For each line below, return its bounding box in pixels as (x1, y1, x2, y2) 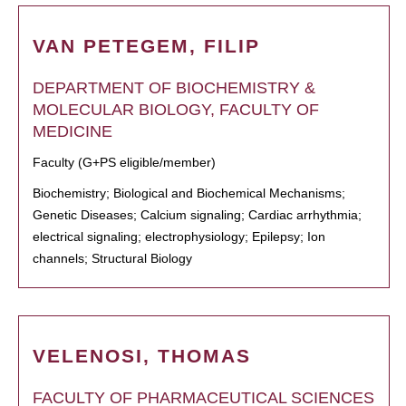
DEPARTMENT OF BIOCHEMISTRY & (33, 79, 315, 97)
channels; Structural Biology (33, 251, 192, 266)
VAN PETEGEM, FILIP (33, 35, 260, 56)
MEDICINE (33, 122, 112, 140)
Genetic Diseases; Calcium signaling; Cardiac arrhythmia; (33, 208, 362, 222)
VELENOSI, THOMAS (33, 345, 251, 366)
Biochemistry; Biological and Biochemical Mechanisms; (33, 186, 345, 200)
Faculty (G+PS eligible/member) (33, 155, 216, 169)
